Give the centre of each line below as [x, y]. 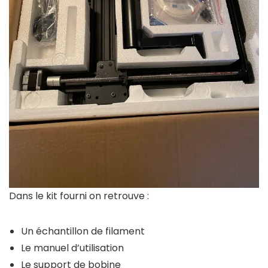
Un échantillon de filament [83, 232]
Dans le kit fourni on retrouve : [79, 196]
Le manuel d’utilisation [72, 248]
